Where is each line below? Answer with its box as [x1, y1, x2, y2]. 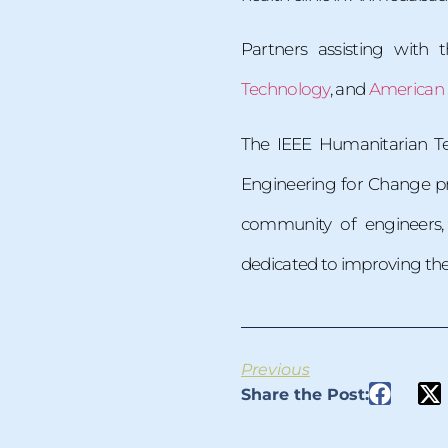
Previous [240, 360, 310, 380]
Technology [240, 79, 330, 100]
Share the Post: [240, 385, 369, 405]
